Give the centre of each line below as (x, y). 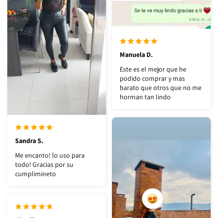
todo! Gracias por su (44, 164)
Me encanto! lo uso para (50, 155)
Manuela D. (136, 54)
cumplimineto (36, 173)
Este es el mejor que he (153, 69)
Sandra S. (29, 140)
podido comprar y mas (152, 78)
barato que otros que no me (161, 87)
